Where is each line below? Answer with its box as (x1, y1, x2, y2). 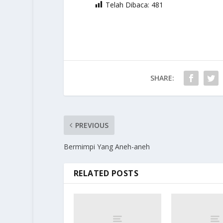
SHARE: (150, 73, 174, 83)
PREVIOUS (75, 120, 109, 130)
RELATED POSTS (73, 168, 139, 179)
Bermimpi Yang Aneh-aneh (63, 142, 150, 152)
